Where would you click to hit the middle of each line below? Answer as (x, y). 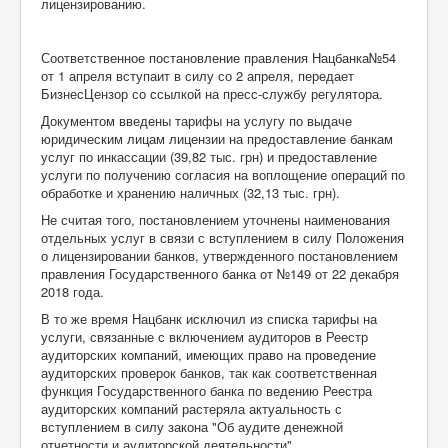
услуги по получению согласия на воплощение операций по (223, 174)
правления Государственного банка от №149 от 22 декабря (220, 273)
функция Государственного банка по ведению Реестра (206, 390)
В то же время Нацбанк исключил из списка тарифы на (209, 318)
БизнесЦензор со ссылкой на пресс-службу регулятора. (212, 93)
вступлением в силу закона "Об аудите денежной (192, 426)
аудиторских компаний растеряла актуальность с (191, 408)
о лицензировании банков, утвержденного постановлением (219, 255)
